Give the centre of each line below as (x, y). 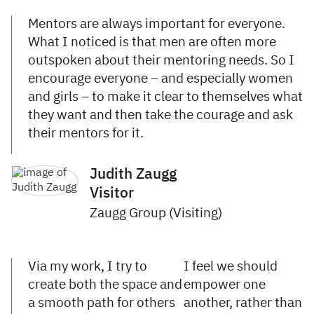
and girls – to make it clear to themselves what (165, 97)
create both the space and (105, 285)
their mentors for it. (87, 133)
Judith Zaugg (133, 175)
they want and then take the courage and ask (161, 115)
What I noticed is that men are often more (152, 42)
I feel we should (230, 266)
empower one (224, 285)
